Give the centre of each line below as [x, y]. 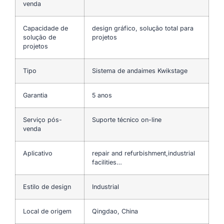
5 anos [102, 95]
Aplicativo [38, 153]
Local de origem [47, 211]
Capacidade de [45, 28]
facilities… [107, 162]
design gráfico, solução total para [143, 28]
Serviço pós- [42, 119]
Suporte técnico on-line [127, 119]
